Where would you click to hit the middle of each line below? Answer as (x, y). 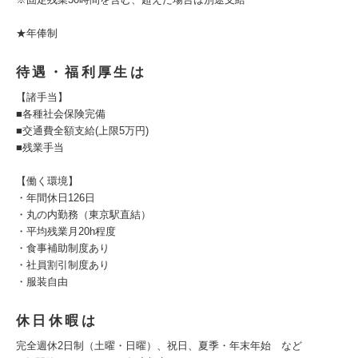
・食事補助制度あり (63, 248)
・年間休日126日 (56, 198)
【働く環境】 (47, 181)
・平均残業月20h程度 (66, 231)
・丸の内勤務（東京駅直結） (84, 215)
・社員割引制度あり (63, 265)
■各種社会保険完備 (61, 114)
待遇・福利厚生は (82, 72)
